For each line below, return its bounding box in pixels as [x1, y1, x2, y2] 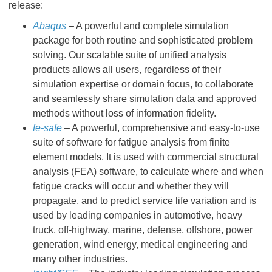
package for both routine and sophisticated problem [33, 35, 253, 46]
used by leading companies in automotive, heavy [33, 210, 242, 220]
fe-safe [33, 123, 62, 133]
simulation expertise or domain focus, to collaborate [33, 79, 253, 89]
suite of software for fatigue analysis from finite [33, 137, 230, 148]
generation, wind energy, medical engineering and [33, 239, 248, 250]
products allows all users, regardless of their [33, 64, 221, 75]
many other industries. [33, 254, 127, 264]
